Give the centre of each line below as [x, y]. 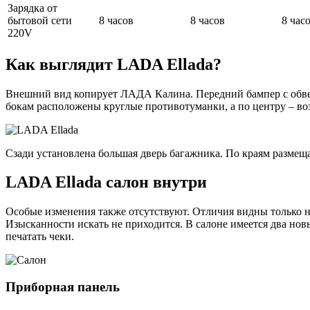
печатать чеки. [40, 237]
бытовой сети [40, 20]
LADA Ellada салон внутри [106, 182]
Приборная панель [63, 287]
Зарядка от [33, 8]
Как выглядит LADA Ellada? [113, 64]
